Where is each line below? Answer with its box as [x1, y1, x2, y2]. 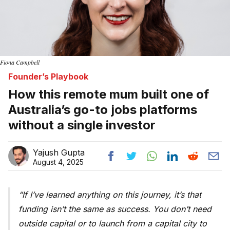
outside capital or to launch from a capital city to [18, 218, 207, 229]
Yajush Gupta [33, 147, 85, 158]
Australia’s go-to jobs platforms [8, 102, 197, 118]
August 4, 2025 [33, 158, 84, 167]
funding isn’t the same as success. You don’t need [18, 204, 212, 215]
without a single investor [8, 118, 156, 133]
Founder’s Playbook [8, 71, 88, 82]
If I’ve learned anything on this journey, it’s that [22, 189, 201, 200]
